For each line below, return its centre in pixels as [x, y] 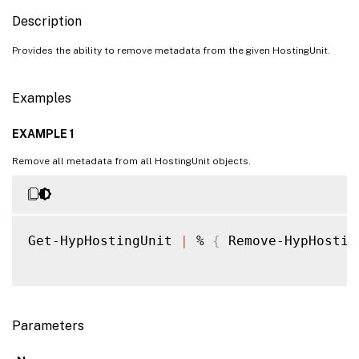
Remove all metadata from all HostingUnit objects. [131, 161]
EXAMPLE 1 [43, 133]
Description [47, 21]
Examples [42, 98]
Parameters [48, 325]
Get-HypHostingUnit [104, 240]
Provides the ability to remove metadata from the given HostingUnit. [171, 50]
